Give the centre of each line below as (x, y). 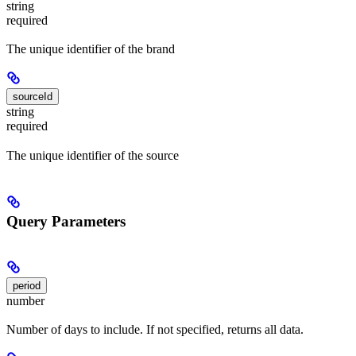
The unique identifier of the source (93, 155)
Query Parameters (66, 222)
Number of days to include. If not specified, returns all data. (155, 330)
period (27, 286)
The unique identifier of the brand (91, 49)
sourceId (33, 97)
